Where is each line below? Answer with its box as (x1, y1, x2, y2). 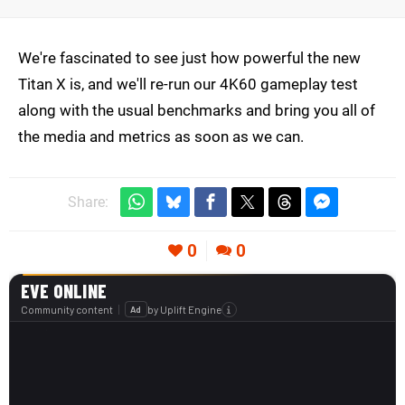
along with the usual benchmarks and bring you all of (18, 101, 375, 120)
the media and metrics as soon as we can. (18, 127, 304, 146)
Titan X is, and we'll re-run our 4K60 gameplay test (18, 75, 358, 94)
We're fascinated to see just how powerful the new (18, 49, 361, 68)
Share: (67, 193, 108, 212)
